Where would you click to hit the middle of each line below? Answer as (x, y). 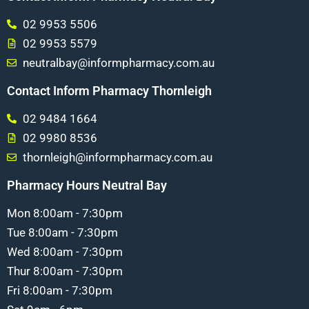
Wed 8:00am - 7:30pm (65, 251)
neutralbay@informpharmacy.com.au (118, 62)
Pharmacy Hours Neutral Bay (87, 185)
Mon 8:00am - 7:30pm (65, 213)
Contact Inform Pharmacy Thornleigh (109, 90)
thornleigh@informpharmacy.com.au (117, 157)
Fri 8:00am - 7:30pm (60, 290)
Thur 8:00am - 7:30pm (65, 271)
